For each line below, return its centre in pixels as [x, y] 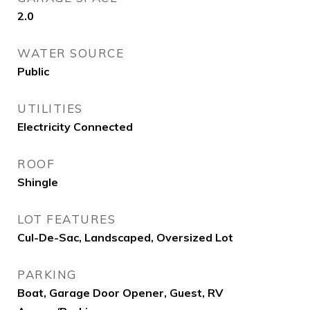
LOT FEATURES [66, 219]
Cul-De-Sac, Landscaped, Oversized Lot [125, 237]
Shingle [38, 182]
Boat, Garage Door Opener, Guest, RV [120, 293]
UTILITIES [50, 108]
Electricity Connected [75, 127]
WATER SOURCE [71, 53]
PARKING [47, 274]
